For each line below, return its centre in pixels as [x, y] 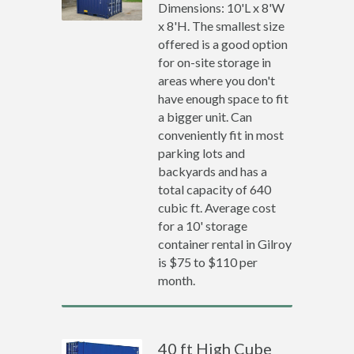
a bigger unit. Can [205, 117]
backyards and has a [213, 171]
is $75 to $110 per [208, 262]
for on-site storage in [215, 62]
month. [177, 280]
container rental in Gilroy [225, 244]
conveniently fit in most [221, 135]
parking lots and [202, 153]
